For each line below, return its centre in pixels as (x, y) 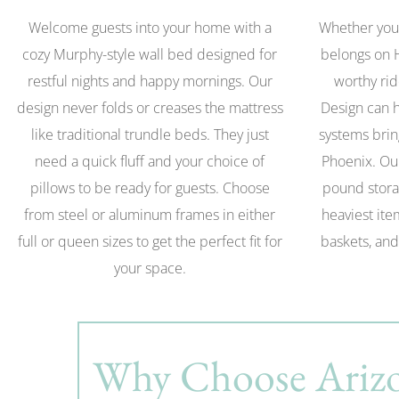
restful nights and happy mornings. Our (150, 81)
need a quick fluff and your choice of (150, 162)
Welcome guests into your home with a (150, 28)
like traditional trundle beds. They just (150, 135)
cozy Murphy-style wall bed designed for (150, 55)
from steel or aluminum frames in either (150, 215)
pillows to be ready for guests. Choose (150, 188)
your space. (150, 269)
